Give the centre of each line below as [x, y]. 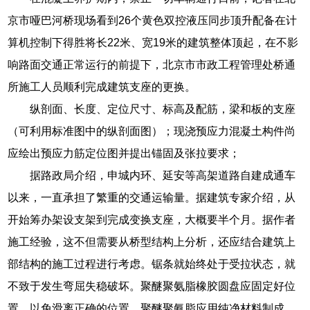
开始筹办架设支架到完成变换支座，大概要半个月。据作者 [152, 219]
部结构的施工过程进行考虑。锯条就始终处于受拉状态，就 [152, 264]
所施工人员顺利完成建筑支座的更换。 [102, 86]
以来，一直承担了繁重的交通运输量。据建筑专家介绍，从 [152, 197]
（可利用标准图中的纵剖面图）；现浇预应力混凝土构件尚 [152, 131]
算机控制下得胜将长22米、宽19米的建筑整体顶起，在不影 [153, 42]
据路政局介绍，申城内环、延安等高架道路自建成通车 [163, 175]
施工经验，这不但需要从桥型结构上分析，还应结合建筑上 [152, 241]
